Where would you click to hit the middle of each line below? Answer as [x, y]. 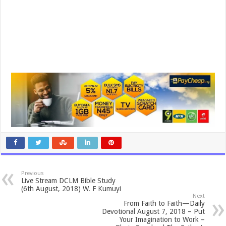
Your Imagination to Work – [162, 219]
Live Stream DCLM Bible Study [69, 180]
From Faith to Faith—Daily [164, 203]
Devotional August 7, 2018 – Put [153, 211]
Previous [33, 173]
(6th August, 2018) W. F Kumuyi [71, 188]
